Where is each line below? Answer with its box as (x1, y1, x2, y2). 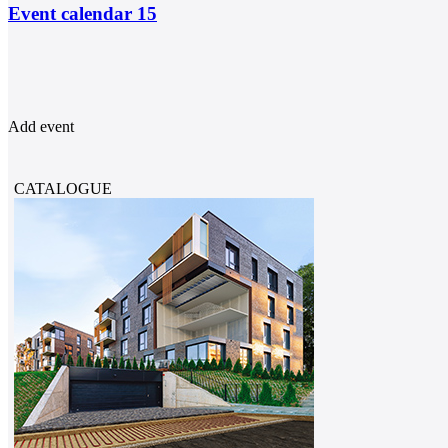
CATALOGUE (13, 180, 112, 198)
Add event (8, 118, 74, 136)
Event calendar (8, 3, 137, 25)
